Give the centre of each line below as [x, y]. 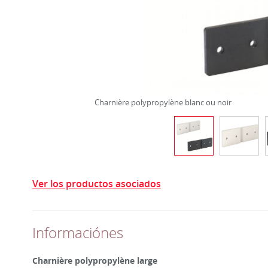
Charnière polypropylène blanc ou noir [163, 102]
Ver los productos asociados [96, 184]
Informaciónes [77, 233]
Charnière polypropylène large [95, 261]
